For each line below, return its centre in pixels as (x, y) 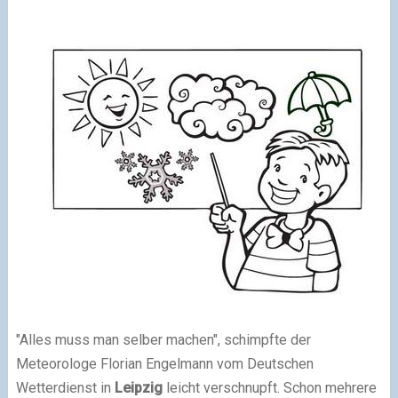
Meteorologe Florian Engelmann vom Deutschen (164, 363)
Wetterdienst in (65, 387)
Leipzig (138, 387)
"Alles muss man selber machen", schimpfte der (163, 339)
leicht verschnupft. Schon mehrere (269, 387)
